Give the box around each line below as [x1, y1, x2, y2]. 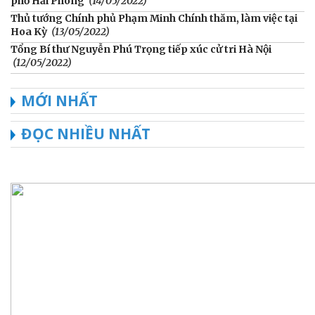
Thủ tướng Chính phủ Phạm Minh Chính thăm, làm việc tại [11, 11, 297, 25]
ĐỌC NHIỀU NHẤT [21, 123, 150, 143]
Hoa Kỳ [11, 25, 47, 38]
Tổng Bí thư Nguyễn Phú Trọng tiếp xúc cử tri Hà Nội [11, 42, 271, 56]
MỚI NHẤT [21, 90, 98, 110]
